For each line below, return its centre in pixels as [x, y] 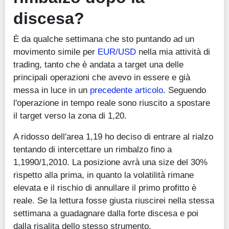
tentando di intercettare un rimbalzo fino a [93, 150]
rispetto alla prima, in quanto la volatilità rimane [104, 175]
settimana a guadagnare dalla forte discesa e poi [106, 213]
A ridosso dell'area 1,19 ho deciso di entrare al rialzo [113, 137]
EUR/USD [117, 52]
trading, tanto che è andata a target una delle [98, 65]
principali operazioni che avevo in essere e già [102, 77]
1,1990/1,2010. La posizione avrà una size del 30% [110, 162]
